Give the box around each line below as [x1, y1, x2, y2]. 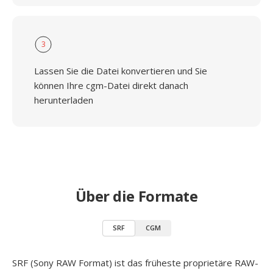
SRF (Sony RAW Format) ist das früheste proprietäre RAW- [12, 257, 258, 269]
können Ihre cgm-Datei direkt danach [34, 79, 188, 91]
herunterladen [34, 94, 93, 106]
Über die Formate [75, 186, 198, 206]
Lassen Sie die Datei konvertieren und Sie [34, 65, 207, 77]
